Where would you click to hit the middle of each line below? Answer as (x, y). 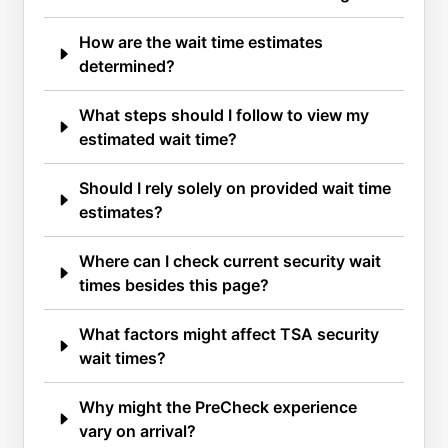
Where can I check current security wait (230, 261)
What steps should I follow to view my (224, 115)
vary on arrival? (137, 431)
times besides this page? (174, 285)
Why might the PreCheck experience (218, 407)
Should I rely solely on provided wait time (235, 188)
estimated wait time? (158, 139)
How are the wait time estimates (201, 42)
